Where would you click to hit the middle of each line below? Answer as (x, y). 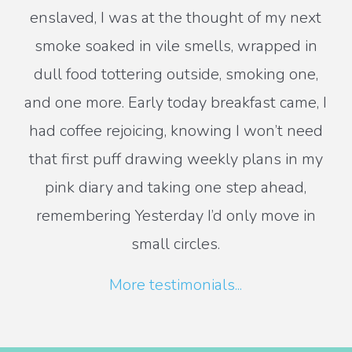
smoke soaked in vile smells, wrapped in (176, 46)
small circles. (176, 244)
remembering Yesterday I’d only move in (176, 216)
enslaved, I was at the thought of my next (176, 18)
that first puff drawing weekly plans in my (176, 159)
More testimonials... (176, 285)
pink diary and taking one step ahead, (176, 187)
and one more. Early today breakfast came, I (176, 103)
